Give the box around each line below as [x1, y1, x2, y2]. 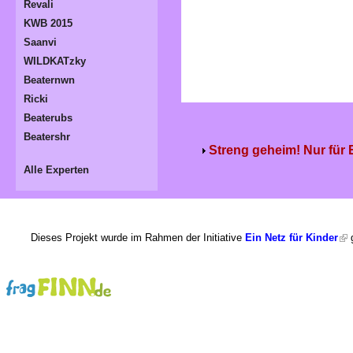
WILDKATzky [24, 54, 86, 67]
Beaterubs [24, 111, 72, 124]
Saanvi [24, 35, 57, 48]
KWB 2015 [24, 17, 72, 29]
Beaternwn [24, 73, 75, 86]
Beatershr [24, 130, 70, 143]
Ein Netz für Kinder [245, 231, 338, 243]
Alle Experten [24, 163, 89, 176]
